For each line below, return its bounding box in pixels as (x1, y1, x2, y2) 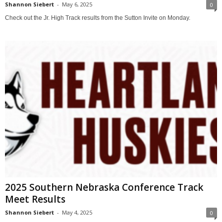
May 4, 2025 (62, 209, 92, 217)
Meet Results (5, 193, 65, 206)
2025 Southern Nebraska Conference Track (5, 181, 203, 194)
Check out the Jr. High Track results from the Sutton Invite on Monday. (5, 14, 190, 21)
